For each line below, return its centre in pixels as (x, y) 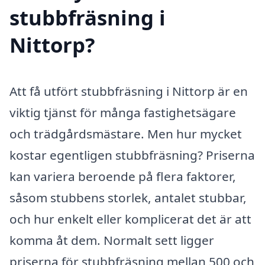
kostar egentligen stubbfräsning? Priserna (132, 155)
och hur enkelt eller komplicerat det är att (130, 219)
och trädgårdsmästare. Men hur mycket (126, 133)
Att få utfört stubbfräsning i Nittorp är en (129, 91)
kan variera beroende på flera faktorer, (123, 176)
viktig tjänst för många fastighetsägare (123, 112)
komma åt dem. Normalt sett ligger (112, 240)
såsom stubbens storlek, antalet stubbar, (128, 197)
